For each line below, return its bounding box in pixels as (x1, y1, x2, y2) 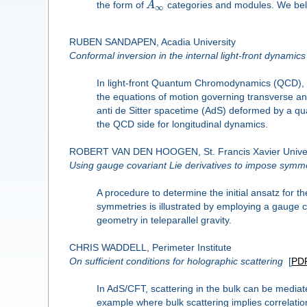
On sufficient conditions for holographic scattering (69, 256, 283, 267)
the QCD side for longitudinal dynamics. (96, 119, 268, 130)
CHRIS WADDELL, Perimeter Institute (69, 242, 232, 254)
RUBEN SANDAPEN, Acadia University (69, 36, 236, 48)
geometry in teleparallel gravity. (96, 214, 232, 226)
